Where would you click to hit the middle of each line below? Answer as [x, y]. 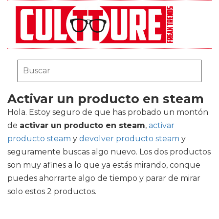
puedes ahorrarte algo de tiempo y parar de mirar [104, 178]
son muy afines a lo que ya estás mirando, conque [104, 165]
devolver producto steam [129, 139]
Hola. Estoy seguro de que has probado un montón [108, 112]
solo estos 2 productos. [52, 191]
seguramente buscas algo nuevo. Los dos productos [109, 152]
